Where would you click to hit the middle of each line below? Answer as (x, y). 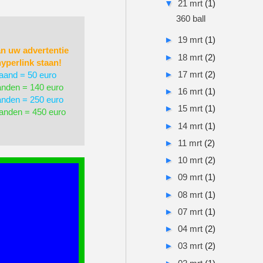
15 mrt (191, 109)
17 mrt (191, 74)
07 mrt (191, 211)
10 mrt (191, 160)
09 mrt (191, 177)
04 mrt (191, 229)
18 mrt (191, 57)
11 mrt (191, 143)
